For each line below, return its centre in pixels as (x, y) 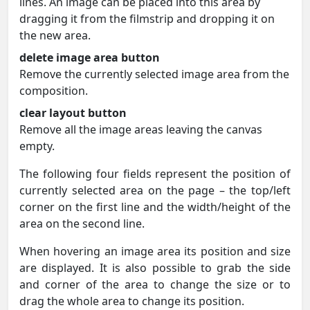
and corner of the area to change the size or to (155, 284)
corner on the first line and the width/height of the (155, 207)
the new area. (55, 35)
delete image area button (90, 57)
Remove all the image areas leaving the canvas (141, 129)
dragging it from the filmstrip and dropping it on (147, 18)
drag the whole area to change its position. (132, 301)
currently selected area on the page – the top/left (155, 190)
